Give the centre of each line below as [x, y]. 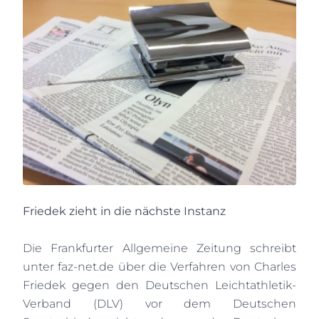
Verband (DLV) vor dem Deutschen [159, 304]
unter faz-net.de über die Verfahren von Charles [159, 267]
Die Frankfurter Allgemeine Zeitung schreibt [159, 248]
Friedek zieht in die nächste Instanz [124, 211]
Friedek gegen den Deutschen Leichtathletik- [159, 285]
